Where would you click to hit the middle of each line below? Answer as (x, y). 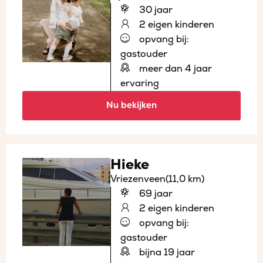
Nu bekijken (131, 105)
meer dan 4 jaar (174, 68)
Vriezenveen (138, 179)
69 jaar (155, 193)
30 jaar (155, 10)
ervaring (140, 83)
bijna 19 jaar (166, 252)
